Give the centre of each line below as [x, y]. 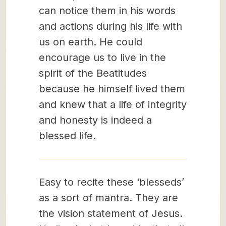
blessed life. [67, 136]
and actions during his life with [110, 26]
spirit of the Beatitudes [93, 73]
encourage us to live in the [102, 58]
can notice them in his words [107, 11]
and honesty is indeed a [95, 120]
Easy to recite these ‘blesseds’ [111, 182]
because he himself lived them [112, 89]
